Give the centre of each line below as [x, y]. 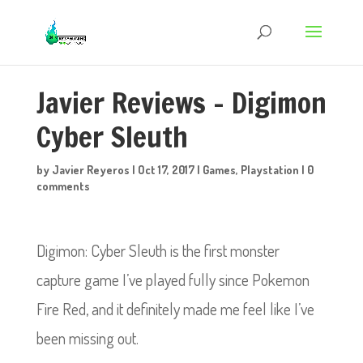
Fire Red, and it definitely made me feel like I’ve [175, 309]
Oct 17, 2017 [166, 170]
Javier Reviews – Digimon [181, 103]
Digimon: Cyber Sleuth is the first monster [158, 250]
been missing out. [87, 338]
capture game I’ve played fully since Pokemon [173, 280]
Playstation [269, 170]
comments [63, 186]
